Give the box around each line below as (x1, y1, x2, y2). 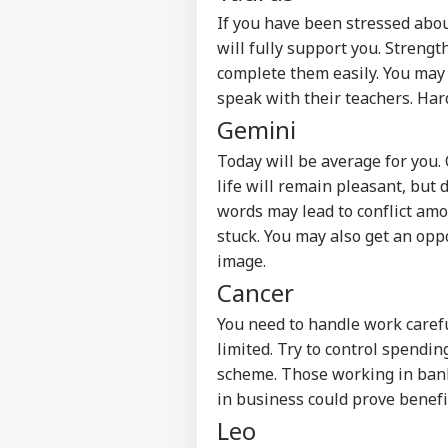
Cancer (217, 275, 294, 309)
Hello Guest (265, 389, 359, 412)
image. (217, 249, 266, 272)
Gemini (217, 112, 296, 146)
